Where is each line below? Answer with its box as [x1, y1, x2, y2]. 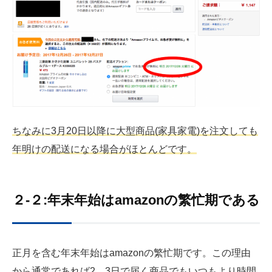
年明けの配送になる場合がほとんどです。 [12, 144, 197, 155]
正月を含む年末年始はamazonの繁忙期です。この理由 [12, 247, 251, 258]
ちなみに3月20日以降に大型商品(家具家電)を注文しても [12, 126, 258, 137]
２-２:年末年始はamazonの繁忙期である [12, 192, 260, 208]
